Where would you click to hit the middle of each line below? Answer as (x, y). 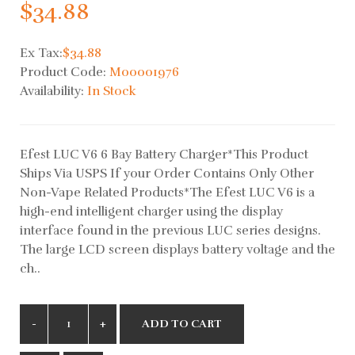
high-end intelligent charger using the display (151, 211)
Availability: (53, 91)
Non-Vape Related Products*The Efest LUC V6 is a (167, 192)
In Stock (112, 91)
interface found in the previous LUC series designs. (170, 230)
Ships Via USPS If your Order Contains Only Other (167, 173)
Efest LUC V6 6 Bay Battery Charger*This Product (164, 154)
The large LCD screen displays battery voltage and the (177, 249)
